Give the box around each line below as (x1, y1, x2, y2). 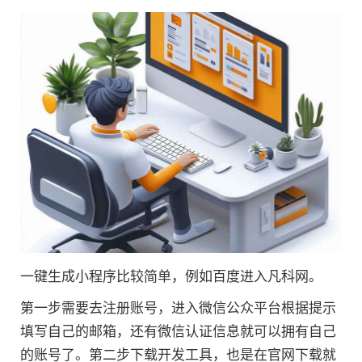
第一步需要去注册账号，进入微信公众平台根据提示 (20, 301, 336, 316)
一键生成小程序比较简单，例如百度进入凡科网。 (20, 269, 322, 284)
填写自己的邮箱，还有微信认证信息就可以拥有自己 (20, 324, 336, 339)
